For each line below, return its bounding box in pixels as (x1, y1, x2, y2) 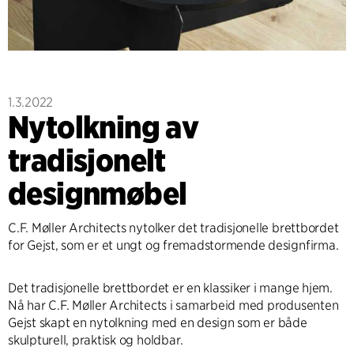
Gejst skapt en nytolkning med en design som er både (8, 314, 307, 330)
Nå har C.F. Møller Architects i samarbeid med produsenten (8, 297, 339, 313)
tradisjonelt (8, 141, 166, 179)
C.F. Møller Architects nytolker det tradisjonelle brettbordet (8, 220, 339, 235)
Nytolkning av (8, 107, 199, 146)
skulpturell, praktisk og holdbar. (8, 332, 184, 348)
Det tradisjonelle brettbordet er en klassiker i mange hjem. (8, 280, 333, 296)
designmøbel (8, 174, 187, 213)
